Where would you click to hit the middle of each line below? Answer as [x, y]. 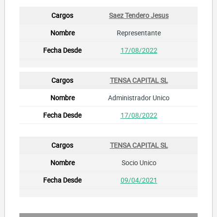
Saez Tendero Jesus [139, 15]
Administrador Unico [139, 97]
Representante [139, 32]
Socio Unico [139, 162]
